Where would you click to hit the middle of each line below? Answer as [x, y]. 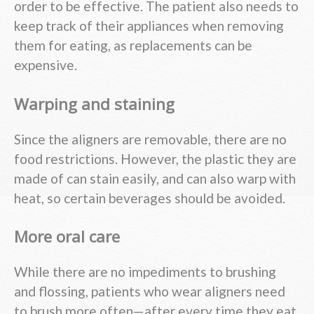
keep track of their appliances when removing [149, 26]
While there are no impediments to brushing [145, 271]
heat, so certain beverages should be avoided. [150, 198]
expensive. [46, 65]
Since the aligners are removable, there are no [150, 139]
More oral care [67, 237]
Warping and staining [94, 104]
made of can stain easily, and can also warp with [155, 178]
